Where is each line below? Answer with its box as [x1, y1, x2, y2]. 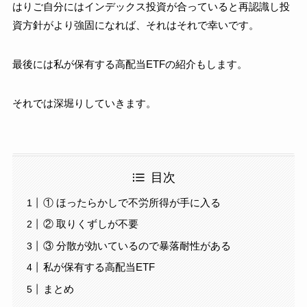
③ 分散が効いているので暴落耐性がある [42, 239, 231, 251]
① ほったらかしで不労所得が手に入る [42, 196, 221, 208]
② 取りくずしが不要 [42, 218, 138, 230]
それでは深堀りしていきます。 [12, 97, 156, 109]
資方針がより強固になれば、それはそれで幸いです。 [12, 19, 259, 31]
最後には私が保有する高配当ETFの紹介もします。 [12, 58, 247, 70]
